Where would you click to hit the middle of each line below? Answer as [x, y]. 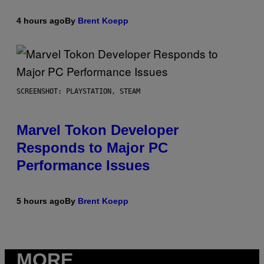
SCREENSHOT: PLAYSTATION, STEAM [78, 91]
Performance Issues [83, 165]
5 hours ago [41, 201]
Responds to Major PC [92, 147]
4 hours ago [41, 20]
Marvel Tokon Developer [98, 130]
